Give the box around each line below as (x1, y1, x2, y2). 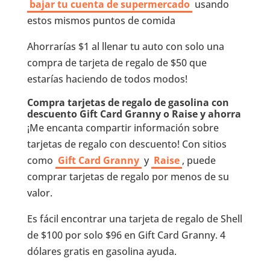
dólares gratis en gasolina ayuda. (27, 244, 177, 258)
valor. (27, 186, 52, 199)
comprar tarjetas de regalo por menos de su (27, 169, 229, 183)
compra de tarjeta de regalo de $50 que (27, 55, 207, 69)
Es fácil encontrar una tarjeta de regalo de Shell (27, 212, 242, 225)
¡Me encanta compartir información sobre (27, 121, 219, 134)
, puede (181, 153, 216, 167)
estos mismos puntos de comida (27, 13, 175, 27)
